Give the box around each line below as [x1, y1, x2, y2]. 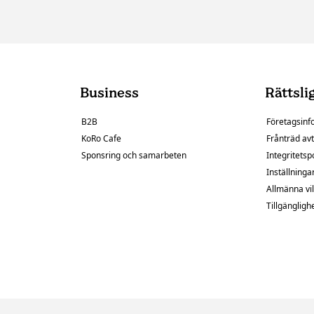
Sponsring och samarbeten [81, 149, 186, 162]
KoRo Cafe [81, 132, 121, 145]
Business [79, 84, 139, 102]
